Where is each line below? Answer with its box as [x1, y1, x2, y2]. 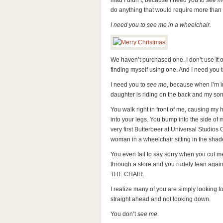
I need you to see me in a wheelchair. [111, 21, 211, 28]
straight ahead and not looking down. [111, 196, 211, 203]
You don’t [111, 211, 137, 218]
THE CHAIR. [111, 171, 144, 178]
